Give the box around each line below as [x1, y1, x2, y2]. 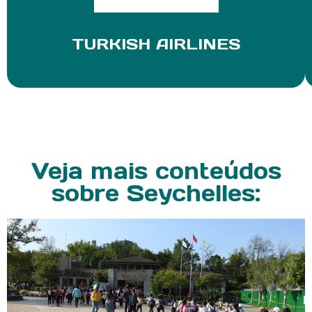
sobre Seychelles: [52, 179, 260, 208]
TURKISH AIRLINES [72, 33, 240, 54]
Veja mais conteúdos [31, 157, 281, 186]
